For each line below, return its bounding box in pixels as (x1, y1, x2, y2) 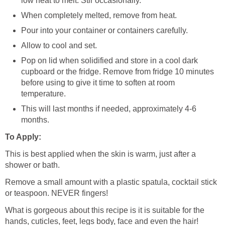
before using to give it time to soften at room (21, 78, 175, 87)
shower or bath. (5, 160, 60, 169)
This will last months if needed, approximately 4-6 (21, 104, 196, 113)
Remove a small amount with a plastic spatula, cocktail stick (5, 177, 217, 186)
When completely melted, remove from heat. (21, 11, 177, 20)
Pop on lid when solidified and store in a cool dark (21, 56, 198, 65)
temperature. (21, 89, 66, 98)
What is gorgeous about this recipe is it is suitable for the (5, 205, 204, 214)
